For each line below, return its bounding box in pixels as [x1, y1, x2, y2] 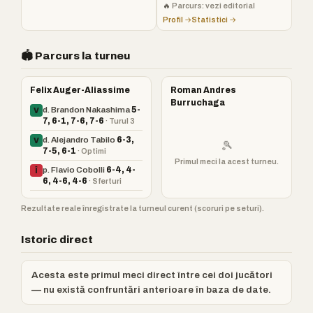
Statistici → [191, 15, 236, 24]
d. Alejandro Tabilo [43, 136, 117, 144]
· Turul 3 [105, 117, 135, 125]
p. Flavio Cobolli [43, 166, 106, 174]
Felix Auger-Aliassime [30, 86, 130, 94]
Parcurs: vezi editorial [172, 1, 255, 10]
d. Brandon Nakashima [43, 105, 131, 114]
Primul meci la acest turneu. [175, 157, 279, 166]
